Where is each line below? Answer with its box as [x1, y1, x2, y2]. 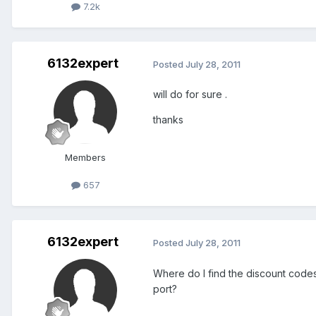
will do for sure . [153, 88, 227, 101]
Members [65, 152, 106, 164]
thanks [153, 114, 183, 126]
